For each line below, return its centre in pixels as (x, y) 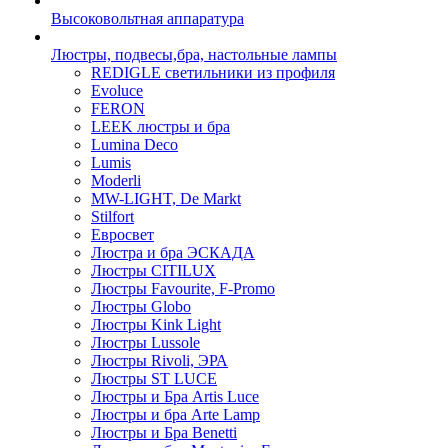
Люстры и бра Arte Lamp (175, 415)
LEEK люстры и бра (160, 127)
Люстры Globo (141, 307)
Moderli (116, 181)
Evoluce (117, 91)
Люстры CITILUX (153, 271)
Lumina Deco (134, 145)
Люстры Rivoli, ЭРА (159, 361)
